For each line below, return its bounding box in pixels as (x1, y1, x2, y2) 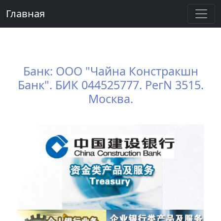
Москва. (88, 91, 133, 107)
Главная (6, 7, 45, 20)
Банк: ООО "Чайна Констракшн (23, 63, 198, 79)
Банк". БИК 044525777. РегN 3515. (17, 77, 204, 93)
